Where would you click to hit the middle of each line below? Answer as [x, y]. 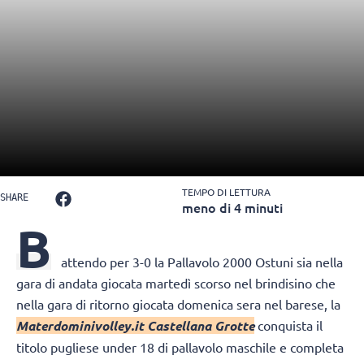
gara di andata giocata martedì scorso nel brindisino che [176, 283]
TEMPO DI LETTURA [226, 192]
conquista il [288, 325]
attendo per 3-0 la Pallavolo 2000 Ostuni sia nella [202, 262]
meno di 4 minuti [232, 208]
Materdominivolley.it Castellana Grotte [135, 326]
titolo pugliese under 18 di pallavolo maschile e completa [180, 347]
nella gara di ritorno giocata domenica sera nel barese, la [178, 304]
